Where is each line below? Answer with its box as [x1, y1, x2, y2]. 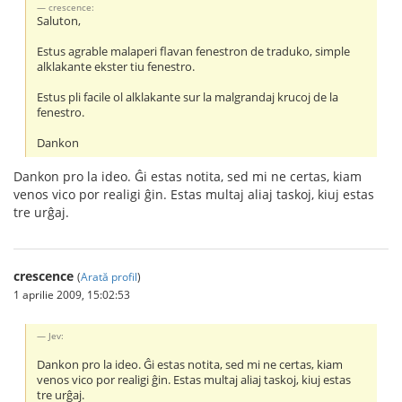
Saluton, [37, 13, 82, 30]
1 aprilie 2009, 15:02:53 [13, 287, 130, 302]
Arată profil [81, 269, 137, 284]
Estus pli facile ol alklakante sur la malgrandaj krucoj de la [37, 90, 339, 106]
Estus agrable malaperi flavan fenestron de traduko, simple [37, 44, 351, 60]
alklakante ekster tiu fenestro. [37, 59, 196, 75]
